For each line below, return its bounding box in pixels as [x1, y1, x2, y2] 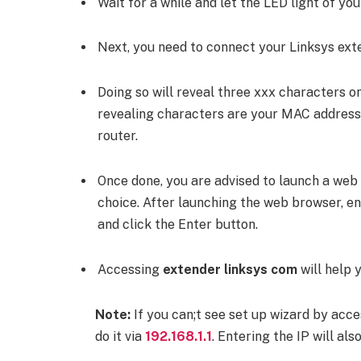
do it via [94, 328, 145, 344]
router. [97, 128, 138, 144]
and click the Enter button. [97, 217, 258, 232]
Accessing [97, 261, 163, 277]
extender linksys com [162, 261, 301, 277]
